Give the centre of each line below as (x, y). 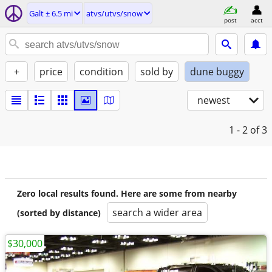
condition (101, 72)
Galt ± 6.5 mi (51, 13)
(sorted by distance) (59, 213)
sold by (157, 72)
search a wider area (157, 212)
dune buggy (217, 72)
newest (214, 100)
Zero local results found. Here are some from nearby (127, 193)
